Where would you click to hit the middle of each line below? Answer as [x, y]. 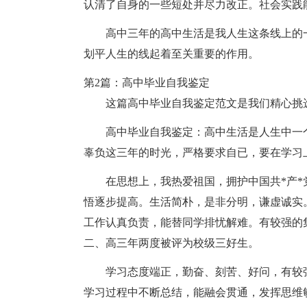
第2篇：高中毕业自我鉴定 [147, 83]
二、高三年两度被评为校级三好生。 [171, 243]
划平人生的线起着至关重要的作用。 [171, 54]
